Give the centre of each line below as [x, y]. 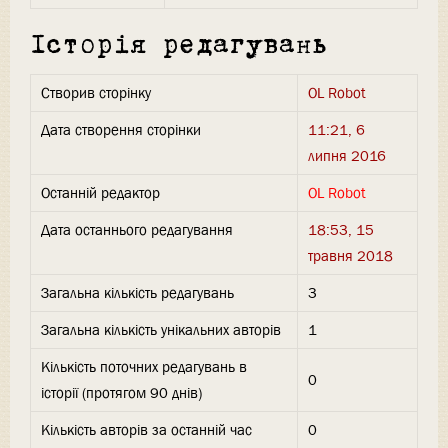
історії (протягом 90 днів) [121, 393]
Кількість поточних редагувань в [144, 367]
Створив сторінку [96, 93]
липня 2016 [347, 156]
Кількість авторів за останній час [146, 430]
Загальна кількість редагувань [137, 293]
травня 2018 [350, 256]
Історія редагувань [179, 45]
